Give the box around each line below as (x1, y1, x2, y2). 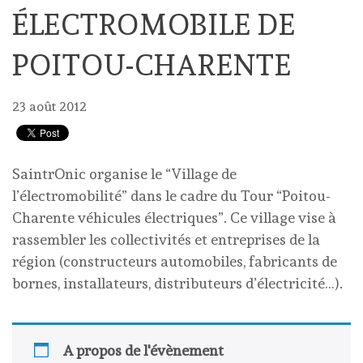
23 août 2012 (12, 99, 87, 114)
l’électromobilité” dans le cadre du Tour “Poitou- (12, 187, 331, 204)
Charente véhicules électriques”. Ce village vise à (12, 209, 336, 226)
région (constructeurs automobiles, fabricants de (12, 253, 337, 270)
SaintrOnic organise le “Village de (12, 165, 237, 182)
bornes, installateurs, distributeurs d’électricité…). (12, 275, 343, 292)
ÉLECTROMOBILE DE (12, 7, 296, 41)
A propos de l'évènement (63, 342, 224, 359)
